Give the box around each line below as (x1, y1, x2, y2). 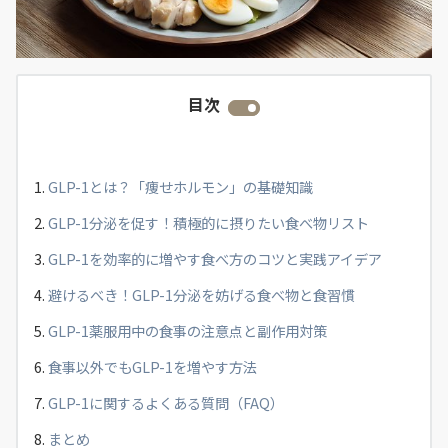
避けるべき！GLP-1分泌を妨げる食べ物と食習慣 (48, 285, 355, 306)
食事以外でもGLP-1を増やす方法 (48, 357, 257, 378)
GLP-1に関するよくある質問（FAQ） (48, 393, 284, 414)
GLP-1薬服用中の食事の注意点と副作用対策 (48, 321, 327, 342)
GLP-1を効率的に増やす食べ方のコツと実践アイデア (48, 249, 382, 270)
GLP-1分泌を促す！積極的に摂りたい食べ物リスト (48, 213, 369, 234)
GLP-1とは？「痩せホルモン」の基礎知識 (48, 177, 313, 198)
